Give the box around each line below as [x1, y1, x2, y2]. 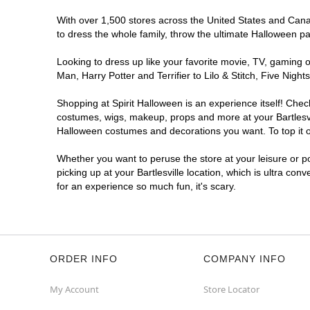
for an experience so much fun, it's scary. [57, 181, 236, 192]
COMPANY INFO [203, 253, 286, 264]
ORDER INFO [50, 253, 118, 264]
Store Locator [203, 283, 259, 295]
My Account [50, 283, 99, 295]
